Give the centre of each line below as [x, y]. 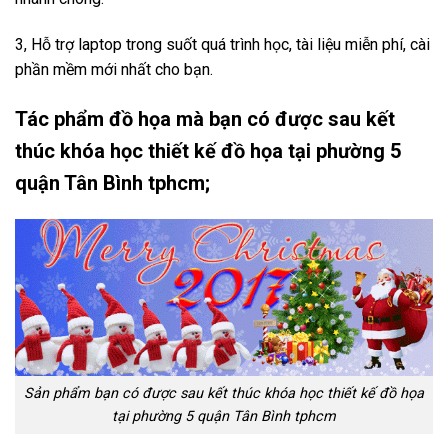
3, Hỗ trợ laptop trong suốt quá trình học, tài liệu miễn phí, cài [222, 44]
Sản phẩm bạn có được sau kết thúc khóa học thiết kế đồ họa [224, 393]
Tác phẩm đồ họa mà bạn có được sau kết [205, 118]
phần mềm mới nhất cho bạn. [114, 69]
